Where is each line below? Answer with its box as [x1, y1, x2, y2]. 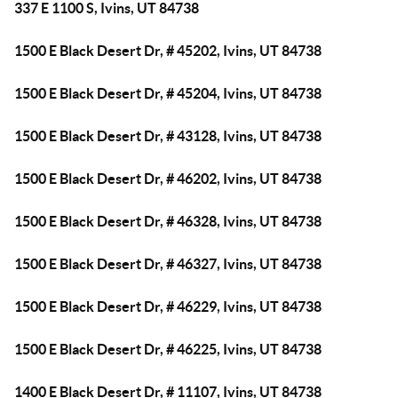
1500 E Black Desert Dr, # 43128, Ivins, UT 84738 [14, 128, 322, 144]
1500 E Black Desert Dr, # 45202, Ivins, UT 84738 [14, 43, 322, 59]
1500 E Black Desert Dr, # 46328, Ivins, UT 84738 [14, 213, 322, 229]
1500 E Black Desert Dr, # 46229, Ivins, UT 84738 [14, 298, 322, 314]
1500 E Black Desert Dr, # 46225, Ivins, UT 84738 [14, 341, 322, 357]
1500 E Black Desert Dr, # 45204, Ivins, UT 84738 [14, 85, 322, 101]
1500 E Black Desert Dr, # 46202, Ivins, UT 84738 [14, 171, 322, 187]
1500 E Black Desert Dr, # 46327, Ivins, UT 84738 [14, 256, 322, 272]
